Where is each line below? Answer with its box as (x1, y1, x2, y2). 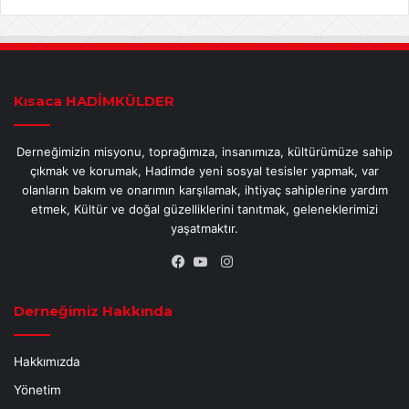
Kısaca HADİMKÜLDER (14, 91, 174, 110)
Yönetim (14, 382, 61, 397)
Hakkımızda (14, 353, 80, 369)
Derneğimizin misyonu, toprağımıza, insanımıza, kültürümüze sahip (16, 143, 393, 159)
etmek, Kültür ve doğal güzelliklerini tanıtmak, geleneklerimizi (31, 201, 378, 216)
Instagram (232, 253, 297, 271)
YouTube (204, 275, 261, 293)
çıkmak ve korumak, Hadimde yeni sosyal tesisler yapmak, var (30, 163, 379, 178)
